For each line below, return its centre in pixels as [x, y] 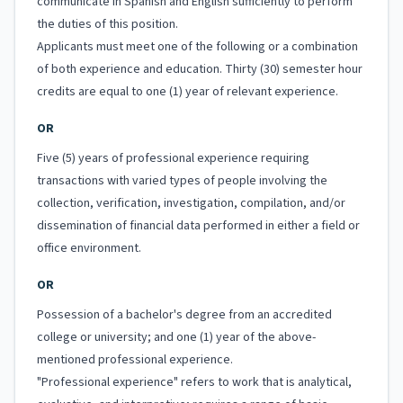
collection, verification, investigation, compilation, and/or [191, 203]
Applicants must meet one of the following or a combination [197, 47]
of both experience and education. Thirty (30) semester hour [200, 69]
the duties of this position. [107, 24]
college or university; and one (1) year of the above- [176, 337]
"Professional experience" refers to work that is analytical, [194, 382]
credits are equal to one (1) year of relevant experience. [188, 92]
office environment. [89, 248]
